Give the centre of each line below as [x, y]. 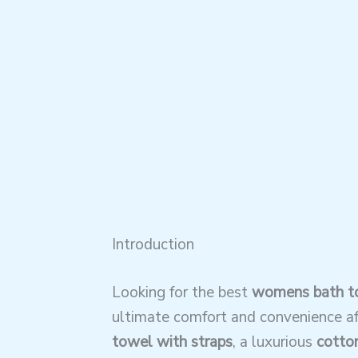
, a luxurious [274, 342]
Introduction [153, 245]
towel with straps [172, 342]
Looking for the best [181, 292]
